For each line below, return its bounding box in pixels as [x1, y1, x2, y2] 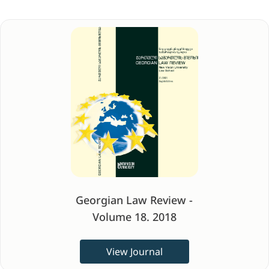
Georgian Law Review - [76, 193, 193, 207]
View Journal [106, 245, 163, 258]
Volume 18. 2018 [92, 210, 177, 224]
